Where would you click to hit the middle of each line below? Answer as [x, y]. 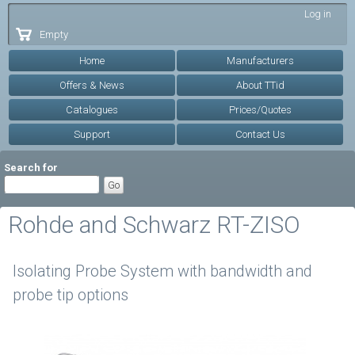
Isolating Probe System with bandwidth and [162, 271]
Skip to [146, 11]
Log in [317, 14]
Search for [31, 167]
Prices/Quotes [260, 110]
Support [92, 134]
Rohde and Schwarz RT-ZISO [154, 225]
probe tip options [71, 295]
